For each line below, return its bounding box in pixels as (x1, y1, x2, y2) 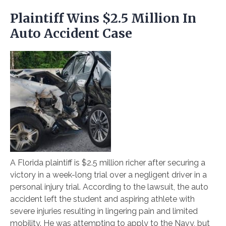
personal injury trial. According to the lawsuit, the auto (10, 182, 208, 192)
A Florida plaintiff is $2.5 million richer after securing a (10, 158, 205, 168)
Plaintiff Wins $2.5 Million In (10, 10, 196, 27)
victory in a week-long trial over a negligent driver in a (10, 170, 207, 180)
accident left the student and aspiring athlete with (10, 194, 195, 204)
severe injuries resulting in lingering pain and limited (10, 206, 198, 216)
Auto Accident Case (10, 25, 132, 42)
